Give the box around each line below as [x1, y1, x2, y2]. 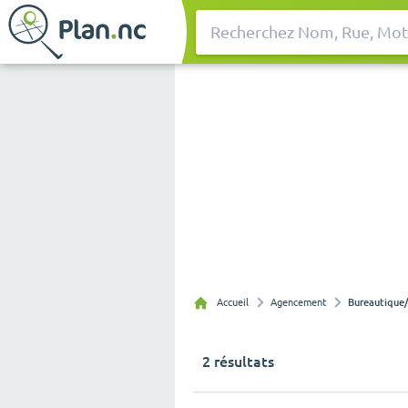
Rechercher [196, 32, 270, 48]
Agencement [270, 297, 326, 309]
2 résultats [202, 353, 274, 371]
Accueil [217, 297, 249, 309]
